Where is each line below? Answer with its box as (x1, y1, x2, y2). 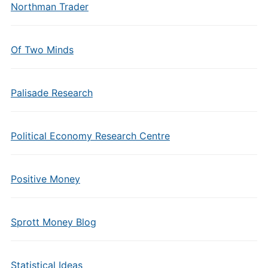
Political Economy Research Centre (10, 130, 170, 142)
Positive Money (10, 173, 80, 185)
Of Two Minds (10, 44, 74, 56)
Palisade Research (10, 87, 93, 99)
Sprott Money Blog (10, 216, 96, 228)
